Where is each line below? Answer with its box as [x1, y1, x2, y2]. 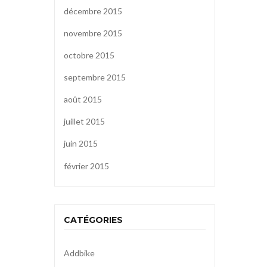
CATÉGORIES [64, 215, 123, 226]
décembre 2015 [64, 5, 122, 16]
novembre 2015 [64, 27, 122, 38]
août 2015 [64, 94, 102, 105]
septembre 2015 [64, 72, 126, 83]
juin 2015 [64, 138, 98, 149]
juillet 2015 [64, 116, 105, 127]
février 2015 [64, 160, 109, 171]
